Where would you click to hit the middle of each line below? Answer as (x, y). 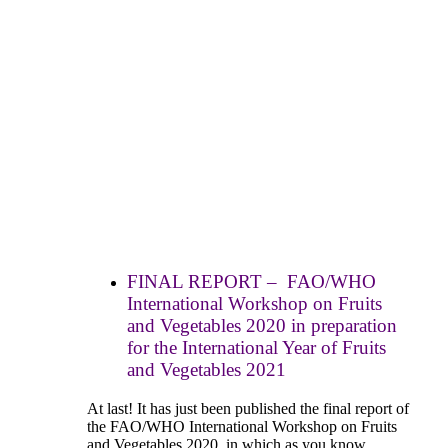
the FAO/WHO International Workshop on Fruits (242, 427)
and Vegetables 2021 (206, 370)
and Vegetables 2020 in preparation (262, 326)
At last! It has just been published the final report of (248, 409)
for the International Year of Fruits (256, 348)
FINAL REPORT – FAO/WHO (251, 282)
